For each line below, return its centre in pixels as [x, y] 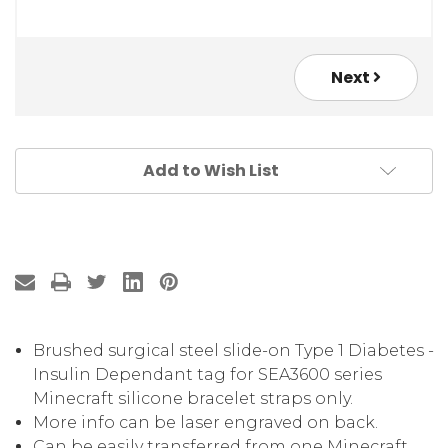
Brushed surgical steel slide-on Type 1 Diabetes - [234, 351]
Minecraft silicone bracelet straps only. [193, 399]
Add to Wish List [211, 171]
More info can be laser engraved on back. [206, 423]
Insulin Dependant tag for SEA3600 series [208, 375]
